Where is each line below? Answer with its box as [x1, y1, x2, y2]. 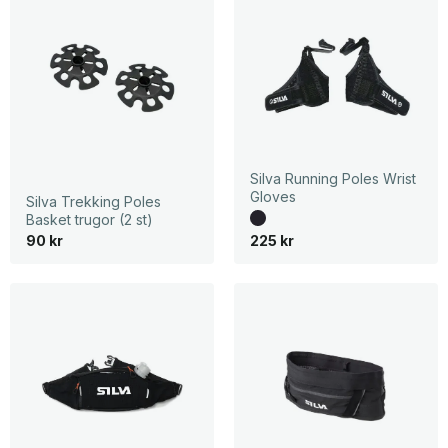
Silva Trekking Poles [25, 193, 161, 211]
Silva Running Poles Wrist [249, 169, 416, 187]
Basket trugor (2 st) [25, 211, 153, 229]
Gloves [249, 187, 296, 205]
